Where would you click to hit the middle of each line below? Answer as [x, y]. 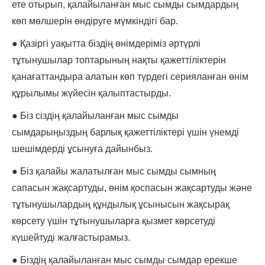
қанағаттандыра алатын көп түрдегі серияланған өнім [130, 77]
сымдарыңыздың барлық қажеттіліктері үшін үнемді [125, 132]
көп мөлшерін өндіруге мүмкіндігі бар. [95, 21]
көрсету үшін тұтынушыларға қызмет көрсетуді [114, 221]
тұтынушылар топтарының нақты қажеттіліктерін [119, 60]
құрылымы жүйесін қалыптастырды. [91, 93]
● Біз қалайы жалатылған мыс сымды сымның [114, 172]
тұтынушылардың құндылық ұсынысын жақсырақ [121, 205]
